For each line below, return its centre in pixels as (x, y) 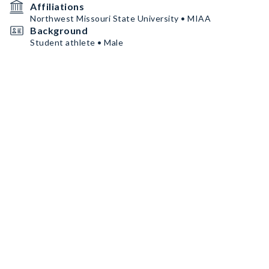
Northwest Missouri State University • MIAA (120, 18)
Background (59, 30)
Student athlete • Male (77, 42)
